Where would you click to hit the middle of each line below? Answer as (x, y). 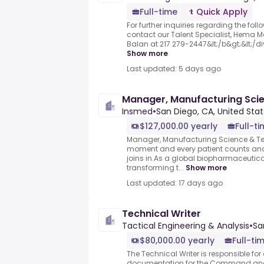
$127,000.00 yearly (179, 126)
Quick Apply (222, 12)
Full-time (159, 12)
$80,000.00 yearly (177, 241)
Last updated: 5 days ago (174, 69)
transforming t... (155, 168)
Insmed (137, 112)
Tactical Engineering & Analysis (186, 226)
